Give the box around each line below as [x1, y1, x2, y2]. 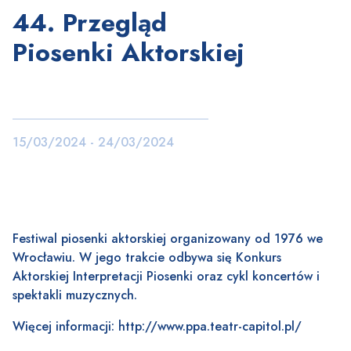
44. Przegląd [13, 5, 167, 42]
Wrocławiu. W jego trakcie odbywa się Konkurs [13, 248, 281, 267]
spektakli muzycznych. [13, 286, 137, 305]
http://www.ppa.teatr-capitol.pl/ [118, 317, 302, 336]
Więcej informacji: [13, 317, 118, 336]
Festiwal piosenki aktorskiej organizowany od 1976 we [13, 230, 323, 248]
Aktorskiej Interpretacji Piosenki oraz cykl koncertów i [13, 267, 320, 286]
